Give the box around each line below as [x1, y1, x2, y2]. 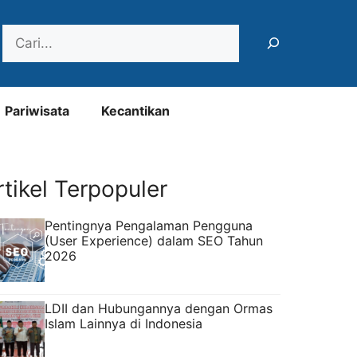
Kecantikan [101, 102, 170, 119]
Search [2, 25, 46, 41]
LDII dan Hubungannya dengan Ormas [45, 300, 273, 316]
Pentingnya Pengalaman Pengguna [45, 217, 253, 233]
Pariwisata [5, 102, 69, 119]
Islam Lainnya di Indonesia [45, 315, 202, 331]
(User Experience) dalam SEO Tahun [45, 232, 263, 249]
